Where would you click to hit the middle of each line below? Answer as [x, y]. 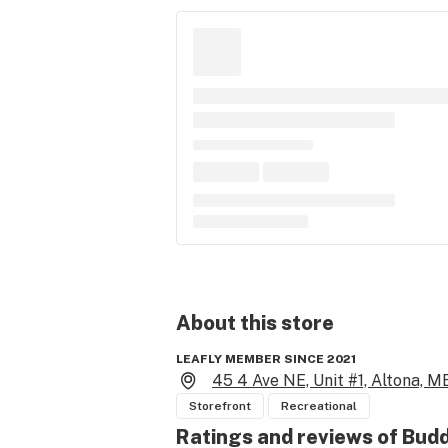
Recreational [319, 406]
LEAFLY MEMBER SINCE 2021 [266, 359]
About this [226, 323]
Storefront [220, 406]
